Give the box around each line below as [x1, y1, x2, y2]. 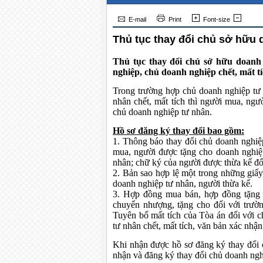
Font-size [200, 16, 234, 23]
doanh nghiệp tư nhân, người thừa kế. [113, 178, 252, 188]
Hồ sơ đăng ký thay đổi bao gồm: [113, 126, 244, 136]
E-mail [125, 16, 157, 23]
